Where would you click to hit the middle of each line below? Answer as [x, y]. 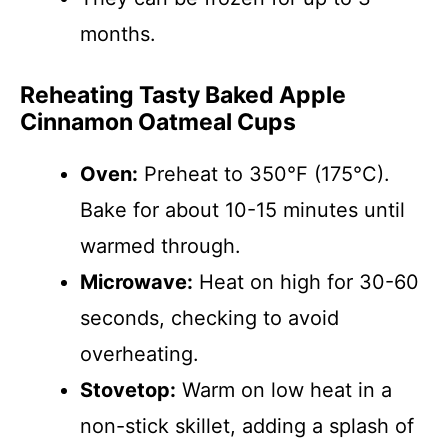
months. [118, 34]
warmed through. [160, 246]
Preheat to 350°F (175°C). [264, 174]
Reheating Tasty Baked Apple [183, 95]
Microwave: [136, 282]
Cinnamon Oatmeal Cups [158, 122]
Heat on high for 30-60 [306, 282]
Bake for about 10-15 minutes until [242, 210]
